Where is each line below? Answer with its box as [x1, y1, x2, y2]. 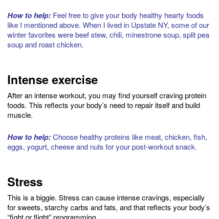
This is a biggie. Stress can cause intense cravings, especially [7, 192, 205, 202]
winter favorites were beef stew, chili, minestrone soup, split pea [7, 29, 209, 40]
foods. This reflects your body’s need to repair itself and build [7, 99, 200, 110]
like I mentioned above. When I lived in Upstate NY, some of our [7, 19, 209, 30]
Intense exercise [7, 70, 98, 88]
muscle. [7, 109, 33, 120]
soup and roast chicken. [7, 39, 84, 49]
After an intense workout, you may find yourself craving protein [7, 89, 206, 100]
